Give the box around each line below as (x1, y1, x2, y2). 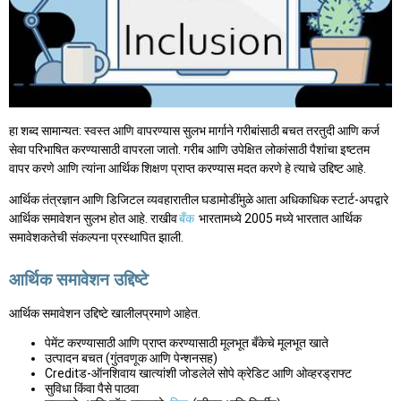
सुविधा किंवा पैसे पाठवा (45, 380, 139, 396)
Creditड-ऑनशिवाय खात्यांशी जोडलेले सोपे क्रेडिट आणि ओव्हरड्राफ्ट (45, 365, 352, 380)
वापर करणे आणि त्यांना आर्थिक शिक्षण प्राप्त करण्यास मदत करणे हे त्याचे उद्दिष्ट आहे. (9, 160, 366, 175)
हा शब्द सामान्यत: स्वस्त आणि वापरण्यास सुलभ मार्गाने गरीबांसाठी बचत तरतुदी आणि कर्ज (9, 123, 380, 138)
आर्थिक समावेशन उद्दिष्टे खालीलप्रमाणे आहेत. (9, 305, 200, 320)
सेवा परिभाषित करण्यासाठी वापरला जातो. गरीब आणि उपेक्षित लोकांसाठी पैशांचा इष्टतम (9, 141, 370, 157)
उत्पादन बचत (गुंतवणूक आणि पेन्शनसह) (45, 350, 218, 365)
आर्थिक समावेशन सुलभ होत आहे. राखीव (9, 210, 177, 226)
